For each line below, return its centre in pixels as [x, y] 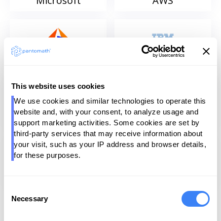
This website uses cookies [58, 86]
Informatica [58, 59]
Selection [18, 201]
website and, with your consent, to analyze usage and [106, 112]
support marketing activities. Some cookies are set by [107, 123]
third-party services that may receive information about [108, 133]
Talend [163, 119]
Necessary [30, 199]
